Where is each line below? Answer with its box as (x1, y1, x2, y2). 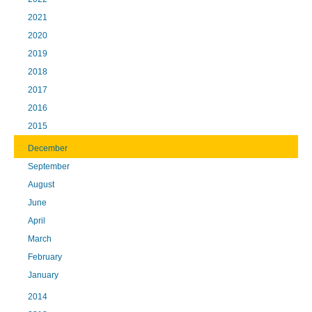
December (28, 143, 68, 153)
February (28, 251, 62, 262)
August (28, 179, 54, 189)
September (28, 161, 70, 171)
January (28, 270, 58, 280)
